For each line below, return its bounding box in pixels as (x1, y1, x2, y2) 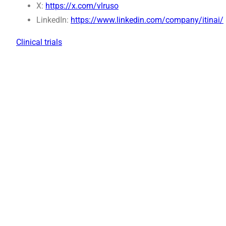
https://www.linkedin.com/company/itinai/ (71, 15, 223, 25)
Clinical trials (16, 37, 62, 47)
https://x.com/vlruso (45, 1, 119, 11)
